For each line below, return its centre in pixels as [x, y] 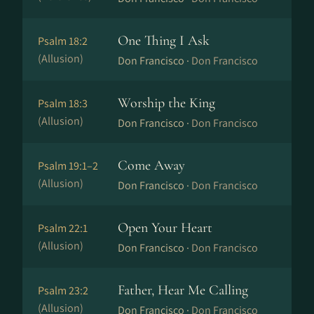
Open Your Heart [165, 228]
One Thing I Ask [164, 41]
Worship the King [166, 103]
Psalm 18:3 [63, 103]
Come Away [151, 165]
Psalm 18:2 [63, 41]
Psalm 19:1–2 [68, 166]
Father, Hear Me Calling [183, 290]
